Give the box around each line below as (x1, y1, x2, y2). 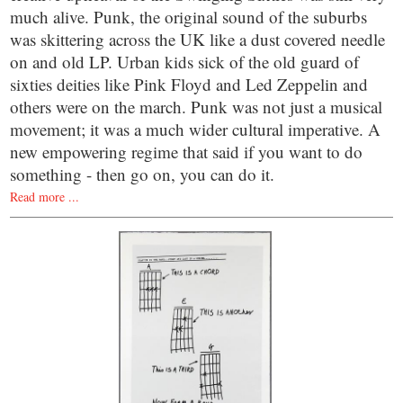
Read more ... (10, 187, 80, 205)
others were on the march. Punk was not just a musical (10, 94, 383, 118)
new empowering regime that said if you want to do (10, 139, 363, 163)
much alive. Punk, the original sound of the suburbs (10, 4, 368, 28)
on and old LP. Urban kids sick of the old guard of (10, 49, 360, 73)
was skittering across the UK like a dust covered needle (10, 27, 386, 50)
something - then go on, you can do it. (10, 162, 275, 185)
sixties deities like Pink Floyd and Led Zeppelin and (10, 72, 369, 95)
